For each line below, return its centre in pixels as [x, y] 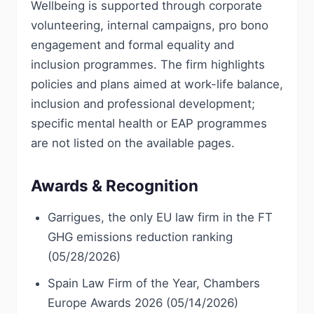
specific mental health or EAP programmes [149, 123]
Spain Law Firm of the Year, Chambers [154, 283]
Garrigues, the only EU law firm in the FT [160, 217]
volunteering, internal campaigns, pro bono [150, 25]
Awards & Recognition [115, 185]
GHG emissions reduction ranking [140, 237]
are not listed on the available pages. [133, 143]
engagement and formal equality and [132, 45]
